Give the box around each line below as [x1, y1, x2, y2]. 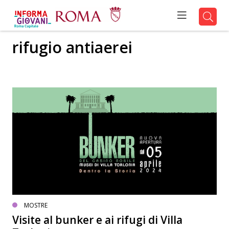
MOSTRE [24, 201, 48, 210]
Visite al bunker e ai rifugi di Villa [12, 213, 182, 227]
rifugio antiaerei [12, 37, 132, 58]
